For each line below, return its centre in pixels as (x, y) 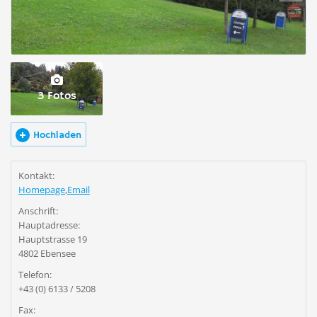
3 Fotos (57, 96)
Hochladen (57, 135)
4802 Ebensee (47, 253)
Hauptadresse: (49, 225)
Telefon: (35, 275)
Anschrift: (38, 211)
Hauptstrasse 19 (53, 239)
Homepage (42, 190)
